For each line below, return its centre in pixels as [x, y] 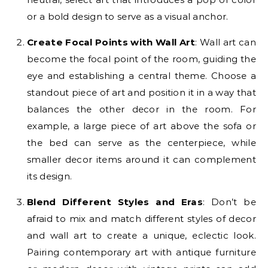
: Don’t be [229, 202]
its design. [50, 176]
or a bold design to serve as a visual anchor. [128, 16]
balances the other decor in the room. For [141, 109]
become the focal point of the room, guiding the [141, 59]
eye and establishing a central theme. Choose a [141, 75]
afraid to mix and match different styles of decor [141, 218]
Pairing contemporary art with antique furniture [141, 252]
